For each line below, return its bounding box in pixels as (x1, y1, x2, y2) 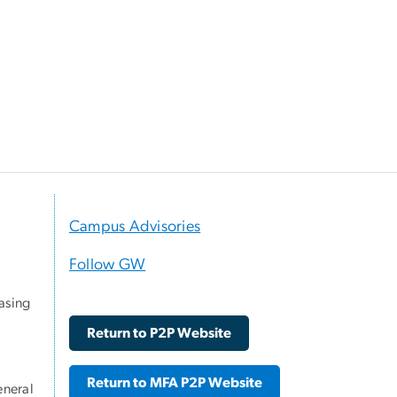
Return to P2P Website (87, 326, 231, 341)
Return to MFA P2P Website (87, 376, 262, 391)
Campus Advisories (69, 219, 201, 236)
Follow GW (69, 257, 146, 274)
